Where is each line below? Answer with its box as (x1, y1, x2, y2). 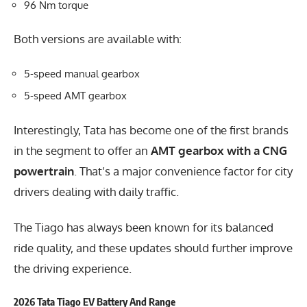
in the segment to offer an (14, 143, 151, 158)
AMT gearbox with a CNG (151, 143, 287, 158)
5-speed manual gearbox (24, 66, 140, 80)
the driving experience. (14, 261, 132, 276)
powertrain (14, 163, 74, 178)
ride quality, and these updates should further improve (14, 241, 293, 256)
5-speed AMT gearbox (24, 89, 127, 103)
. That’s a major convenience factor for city (74, 163, 293, 178)
